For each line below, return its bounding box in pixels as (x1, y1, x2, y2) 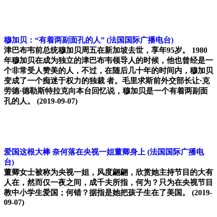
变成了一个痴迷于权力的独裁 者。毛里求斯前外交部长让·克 (4, 77, 210, 85)
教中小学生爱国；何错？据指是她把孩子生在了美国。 (4, 188, 192, 197)
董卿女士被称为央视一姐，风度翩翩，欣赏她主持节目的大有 (4, 168, 213, 177)
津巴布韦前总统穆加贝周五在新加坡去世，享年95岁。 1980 (4, 46, 207, 55)
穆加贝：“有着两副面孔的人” (4, 36, 105, 45)
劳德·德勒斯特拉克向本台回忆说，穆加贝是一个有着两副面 (4, 87, 208, 95)
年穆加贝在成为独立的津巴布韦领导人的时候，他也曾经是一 (4, 56, 213, 65)
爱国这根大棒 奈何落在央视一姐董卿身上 (4, 148, 145, 156)
